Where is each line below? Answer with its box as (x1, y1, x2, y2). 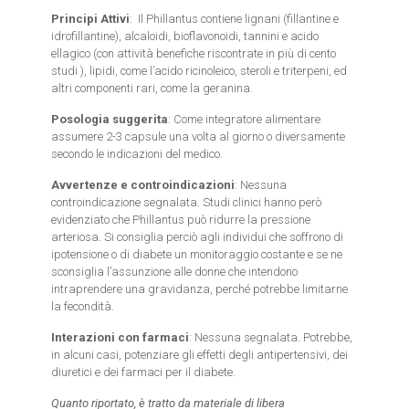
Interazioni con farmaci (51, 330, 190, 344)
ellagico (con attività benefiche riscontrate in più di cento (51, 47, 337, 60)
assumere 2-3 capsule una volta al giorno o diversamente (51, 130, 346, 143)
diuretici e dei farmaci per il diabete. (51, 365, 236, 379)
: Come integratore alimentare (168, 112, 321, 126)
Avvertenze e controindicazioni (51, 178, 236, 192)
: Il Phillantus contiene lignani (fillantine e (130, 12, 340, 26)
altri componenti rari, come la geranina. (51, 81, 254, 95)
